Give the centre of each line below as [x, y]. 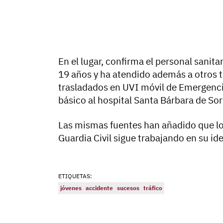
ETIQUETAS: [75, 176]
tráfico [153, 188]
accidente [99, 188]
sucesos [128, 188]
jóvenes [71, 188]
